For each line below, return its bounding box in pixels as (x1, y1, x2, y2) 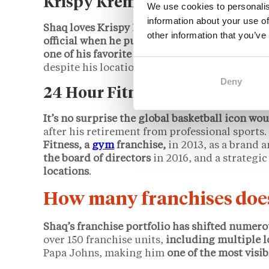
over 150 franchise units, (43, 235, 166, 246)
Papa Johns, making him (43, 249, 167, 259)
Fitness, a (43, 141, 92, 151)
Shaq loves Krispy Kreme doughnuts (43, 23, 222, 34)
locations (43, 167, 89, 178)
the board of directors (43, 154, 153, 165)
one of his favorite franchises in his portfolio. (43, 49, 266, 60)
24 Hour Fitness (43, 86, 161, 101)
